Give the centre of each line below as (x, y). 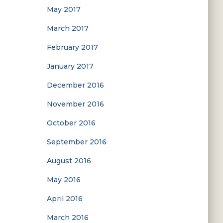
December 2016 (75, 85)
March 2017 (67, 28)
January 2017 (70, 66)
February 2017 (72, 47)
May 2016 (63, 180)
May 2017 (63, 9)
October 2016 (71, 123)
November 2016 (75, 104)
